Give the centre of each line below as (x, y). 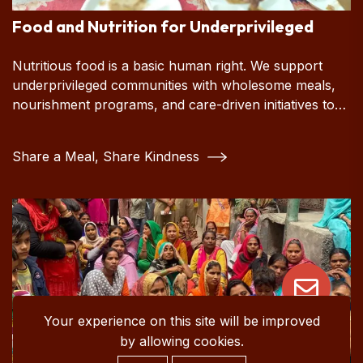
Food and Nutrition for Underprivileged (163, 26)
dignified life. (49, 143)
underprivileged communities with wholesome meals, (174, 85)
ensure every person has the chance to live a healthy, (179, 124)
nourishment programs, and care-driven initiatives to (173, 104)
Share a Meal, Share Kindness (108, 156)
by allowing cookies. (181, 341)
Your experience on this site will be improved (181, 320)
